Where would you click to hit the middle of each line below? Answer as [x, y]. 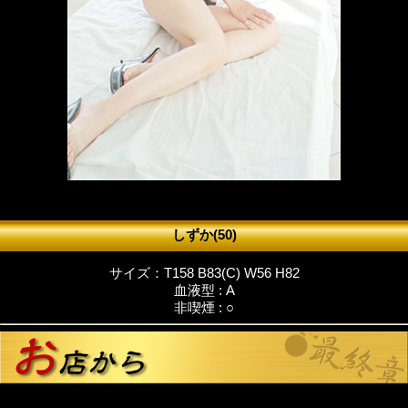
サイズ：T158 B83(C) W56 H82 [204, 272]
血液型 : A [204, 290]
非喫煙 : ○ [204, 307]
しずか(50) [204, 235]
